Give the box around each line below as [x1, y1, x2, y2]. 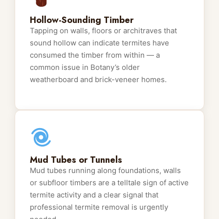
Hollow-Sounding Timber [30, 13, 133, 26]
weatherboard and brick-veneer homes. [30, 74, 167, 84]
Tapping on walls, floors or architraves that [30, 25, 177, 35]
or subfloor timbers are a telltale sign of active [30, 177, 189, 187]
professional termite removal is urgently [30, 202, 168, 212]
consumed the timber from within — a [30, 50, 160, 60]
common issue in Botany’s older [30, 62, 140, 72]
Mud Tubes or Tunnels [30, 153, 122, 166]
